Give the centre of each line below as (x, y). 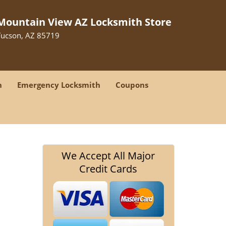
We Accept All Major (108, 156)
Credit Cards (108, 169)
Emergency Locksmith (59, 85)
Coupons (132, 85)
